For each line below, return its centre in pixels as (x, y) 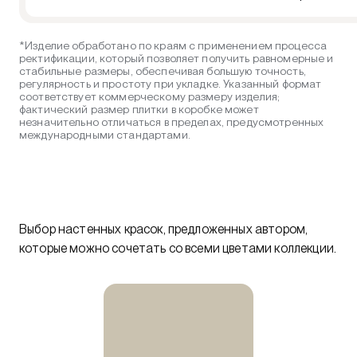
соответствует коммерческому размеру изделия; (150, 97)
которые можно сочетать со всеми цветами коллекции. (178, 249)
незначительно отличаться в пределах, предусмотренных (172, 122)
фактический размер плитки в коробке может (139, 110)
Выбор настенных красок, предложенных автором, (164, 229)
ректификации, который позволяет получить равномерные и (177, 59)
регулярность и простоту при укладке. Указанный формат (171, 84)
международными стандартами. (105, 135)
